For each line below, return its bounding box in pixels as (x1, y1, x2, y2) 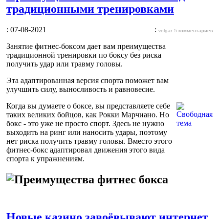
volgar (158, 27, 172, 33)
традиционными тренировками (6, 2, 174, 15)
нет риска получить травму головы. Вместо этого (6, 136, 172, 145)
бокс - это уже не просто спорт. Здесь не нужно (6, 119, 164, 128)
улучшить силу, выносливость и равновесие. (6, 85, 155, 93)
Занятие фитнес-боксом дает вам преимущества (6, 42, 166, 50)
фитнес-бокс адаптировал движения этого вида (6, 145, 165, 154)
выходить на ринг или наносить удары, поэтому (6, 128, 167, 136)
